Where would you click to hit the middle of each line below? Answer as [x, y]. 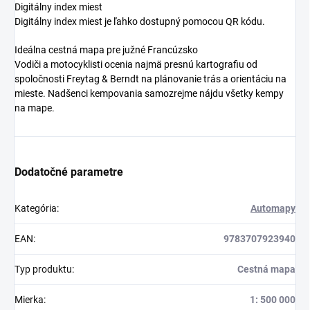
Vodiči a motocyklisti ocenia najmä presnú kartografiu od [136, 65]
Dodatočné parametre [69, 172]
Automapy [273, 209]
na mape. [35, 108]
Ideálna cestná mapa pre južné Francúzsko [106, 50]
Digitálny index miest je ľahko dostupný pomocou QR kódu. [140, 22]
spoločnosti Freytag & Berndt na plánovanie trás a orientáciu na [151, 79]
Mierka [29, 300]
